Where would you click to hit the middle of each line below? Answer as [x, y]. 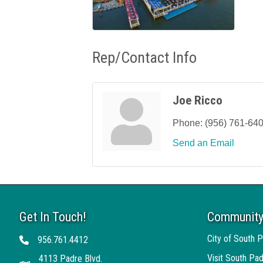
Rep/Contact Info [144, 57]
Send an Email [203, 143]
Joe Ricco [198, 100]
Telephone [38, 241]
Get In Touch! [53, 217]
